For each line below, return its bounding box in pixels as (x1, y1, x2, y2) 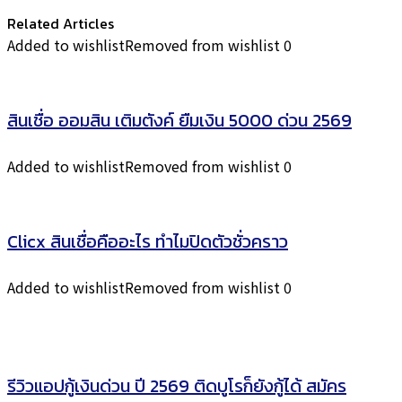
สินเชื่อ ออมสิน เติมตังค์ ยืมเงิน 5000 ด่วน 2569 (7, 107, 352, 134)
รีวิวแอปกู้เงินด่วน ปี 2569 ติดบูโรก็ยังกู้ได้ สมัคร (7, 372, 346, 399)
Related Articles (7, 13, 114, 34)
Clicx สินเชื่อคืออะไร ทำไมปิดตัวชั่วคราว (7, 228, 288, 255)
